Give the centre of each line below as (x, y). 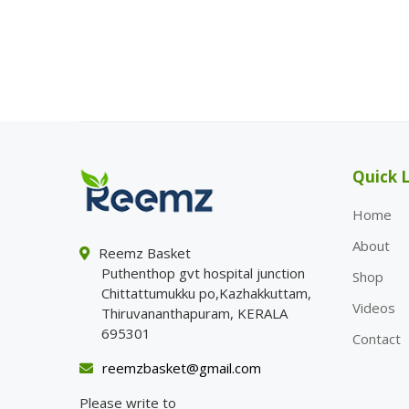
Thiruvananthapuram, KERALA (194, 314)
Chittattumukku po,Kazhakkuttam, (206, 294)
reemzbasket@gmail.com (182, 368)
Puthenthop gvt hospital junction (203, 273)
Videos (373, 308)
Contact (376, 339)
